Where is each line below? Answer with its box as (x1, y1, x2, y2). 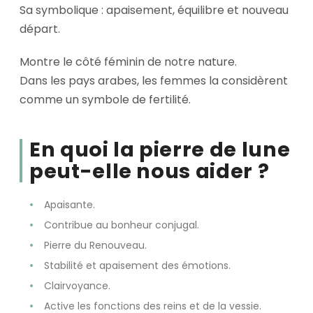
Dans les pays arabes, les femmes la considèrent (20, 72, 288, 89)
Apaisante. (44, 198, 95, 212)
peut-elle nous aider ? (29, 156, 270, 185)
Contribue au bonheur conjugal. (44, 218, 199, 233)
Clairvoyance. (44, 279, 110, 293)
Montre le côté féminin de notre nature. (20, 53, 237, 70)
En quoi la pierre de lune (29, 135, 291, 163)
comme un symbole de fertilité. (20, 91, 191, 108)
